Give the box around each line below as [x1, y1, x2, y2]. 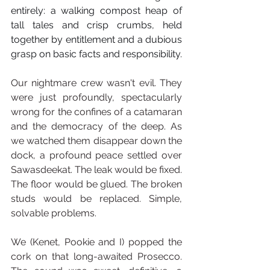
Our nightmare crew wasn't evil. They [11, 77, 182, 89]
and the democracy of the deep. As [11, 121, 182, 132]
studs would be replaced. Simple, [11, 193, 182, 204]
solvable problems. [11, 207, 96, 219]
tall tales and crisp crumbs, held [11, 19, 182, 31]
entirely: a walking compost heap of [11, 5, 182, 16]
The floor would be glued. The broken [11, 178, 182, 190]
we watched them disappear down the [11, 135, 182, 146]
